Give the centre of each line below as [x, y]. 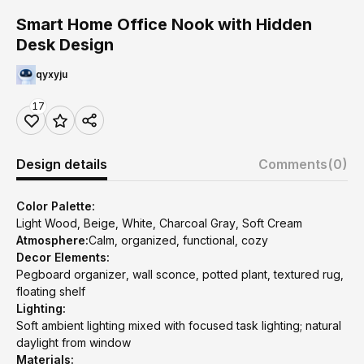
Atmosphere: [52, 240]
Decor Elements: [63, 257]
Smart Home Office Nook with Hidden [164, 24]
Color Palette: [56, 206]
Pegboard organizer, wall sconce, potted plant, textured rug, [180, 274]
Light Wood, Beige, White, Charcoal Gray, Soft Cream [159, 223]
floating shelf [51, 291]
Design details [62, 164]
